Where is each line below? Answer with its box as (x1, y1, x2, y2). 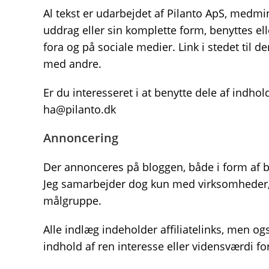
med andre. (43, 56, 101, 71)
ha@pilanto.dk (43, 102, 116, 116)
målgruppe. (43, 193, 101, 208)
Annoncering (43, 130, 118, 146)
